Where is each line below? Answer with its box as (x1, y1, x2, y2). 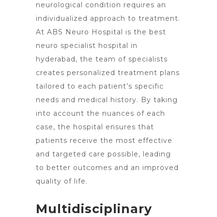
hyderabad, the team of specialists (36, 55, 168, 63)
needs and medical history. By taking (36, 95, 178, 104)
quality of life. (36, 177, 88, 186)
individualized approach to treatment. (36, 14, 180, 23)
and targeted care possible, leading (36, 150, 171, 158)
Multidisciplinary (36, 201, 152, 216)
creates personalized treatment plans (36, 68, 180, 77)
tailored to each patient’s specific (36, 82, 164, 91)
